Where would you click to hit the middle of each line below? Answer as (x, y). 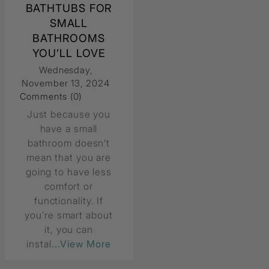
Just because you (69, 114)
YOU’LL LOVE (69, 53)
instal (39, 244)
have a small (69, 129)
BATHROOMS (69, 38)
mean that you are (69, 158)
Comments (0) (51, 97)
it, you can (69, 230)
